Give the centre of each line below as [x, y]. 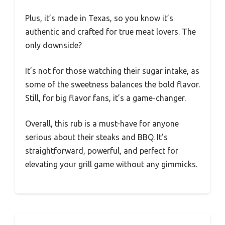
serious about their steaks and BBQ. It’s [96, 137]
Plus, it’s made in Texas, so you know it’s [99, 18]
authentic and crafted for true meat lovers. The [110, 31]
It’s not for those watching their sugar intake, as [112, 71]
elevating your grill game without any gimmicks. [111, 164]
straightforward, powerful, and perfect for [102, 150]
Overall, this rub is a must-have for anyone [102, 123]
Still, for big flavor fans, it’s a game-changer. [105, 98]
